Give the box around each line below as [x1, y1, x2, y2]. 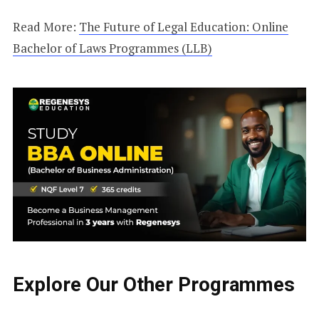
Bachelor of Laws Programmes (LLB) [12, 40, 212, 57]
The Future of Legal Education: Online [78, 19, 288, 36]
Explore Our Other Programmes [12, 272, 295, 296]
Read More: [12, 19, 79, 36]
